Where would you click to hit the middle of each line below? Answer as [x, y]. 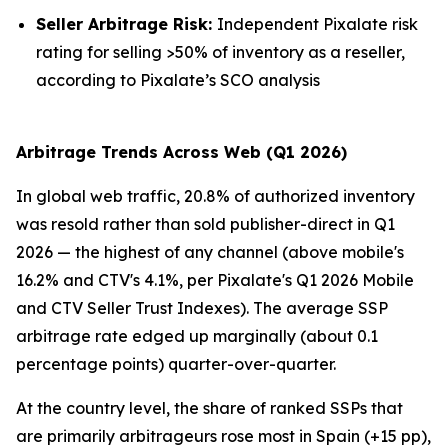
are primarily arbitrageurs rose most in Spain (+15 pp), [223, 435]
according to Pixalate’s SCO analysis [178, 79]
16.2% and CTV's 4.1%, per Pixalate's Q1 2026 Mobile [215, 279]
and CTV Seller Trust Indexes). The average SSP [202, 307]
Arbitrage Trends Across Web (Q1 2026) [181, 151]
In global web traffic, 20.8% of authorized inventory [215, 195]
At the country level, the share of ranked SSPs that [209, 407]
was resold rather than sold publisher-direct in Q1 [205, 223]
